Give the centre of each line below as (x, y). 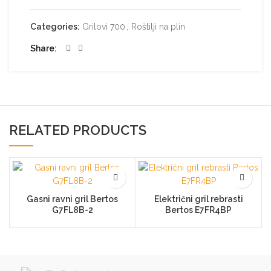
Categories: (56, 27)
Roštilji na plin (158, 27)
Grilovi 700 (104, 27)
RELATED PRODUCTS (78, 130)
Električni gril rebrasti (198, 199)
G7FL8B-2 (72, 210)
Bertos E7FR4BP (198, 210)
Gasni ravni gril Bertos (72, 199)
